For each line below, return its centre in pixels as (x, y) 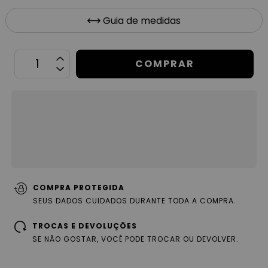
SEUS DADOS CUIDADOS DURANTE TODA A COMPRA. (134, 201)
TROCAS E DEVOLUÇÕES (85, 226)
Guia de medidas (141, 20)
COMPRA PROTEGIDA (78, 188)
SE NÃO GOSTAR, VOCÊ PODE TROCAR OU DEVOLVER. (136, 239)
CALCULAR (191, 129)
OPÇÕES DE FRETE (69, 103)
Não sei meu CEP (63, 155)
